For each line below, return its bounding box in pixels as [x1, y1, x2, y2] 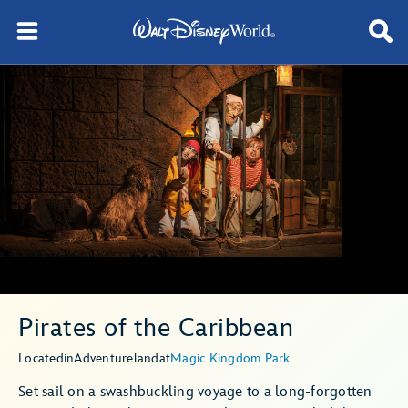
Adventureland [74, 351, 159, 366]
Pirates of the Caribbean [18, 313, 293, 343]
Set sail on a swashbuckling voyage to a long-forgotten [18, 383, 372, 401]
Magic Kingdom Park [170, 351, 291, 366]
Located [18, 351, 64, 366]
